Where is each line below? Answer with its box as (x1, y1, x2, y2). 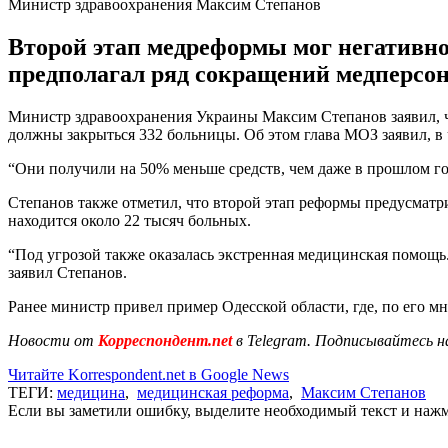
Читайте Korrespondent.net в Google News (8, 365, 289, 383)
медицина (57, 383, 125, 401)
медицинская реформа (137, 383, 289, 401)
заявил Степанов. (8, 263, 127, 281)
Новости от (8, 331, 94, 349)
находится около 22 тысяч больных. (8, 211, 251, 229)
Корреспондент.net (94, 331, 236, 349)
